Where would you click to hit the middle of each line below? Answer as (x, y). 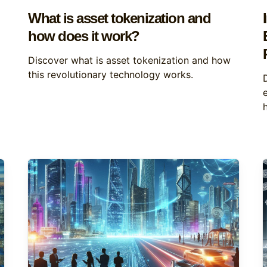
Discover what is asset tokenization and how (130, 60)
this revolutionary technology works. (111, 74)
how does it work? (84, 36)
